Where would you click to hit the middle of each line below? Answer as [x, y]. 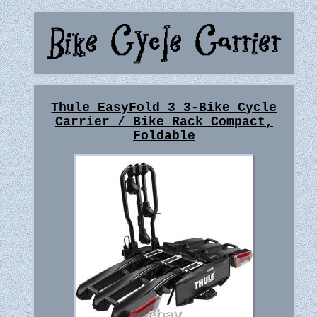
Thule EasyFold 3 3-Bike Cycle [164, 108]
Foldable [164, 136]
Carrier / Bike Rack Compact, [164, 122]
